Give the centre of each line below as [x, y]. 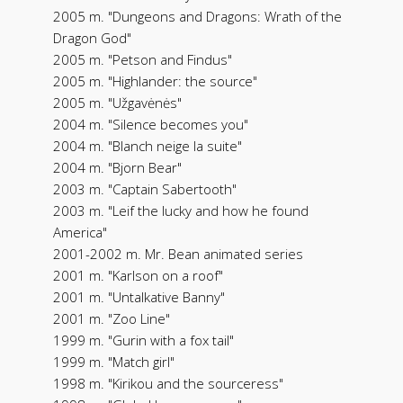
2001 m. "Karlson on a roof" [138, 275]
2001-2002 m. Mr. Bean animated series [178, 253]
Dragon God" [92, 37]
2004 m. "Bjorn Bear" [117, 167]
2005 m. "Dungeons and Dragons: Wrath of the [197, 16]
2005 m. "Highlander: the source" [155, 81]
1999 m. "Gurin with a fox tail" [143, 340]
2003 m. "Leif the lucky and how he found [181, 210]
